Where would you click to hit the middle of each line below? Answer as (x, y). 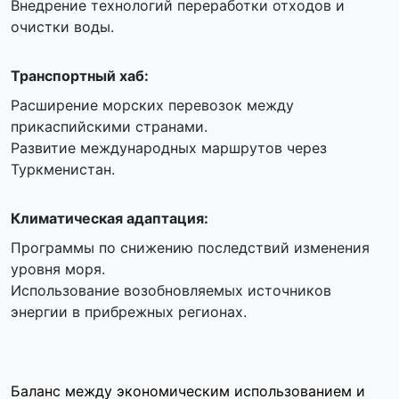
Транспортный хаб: (80, 76)
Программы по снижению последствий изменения (190, 248)
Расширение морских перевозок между (152, 105)
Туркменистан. (63, 169)
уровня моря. (58, 269)
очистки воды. (62, 27)
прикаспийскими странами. (109, 126)
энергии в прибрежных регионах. (129, 312)
